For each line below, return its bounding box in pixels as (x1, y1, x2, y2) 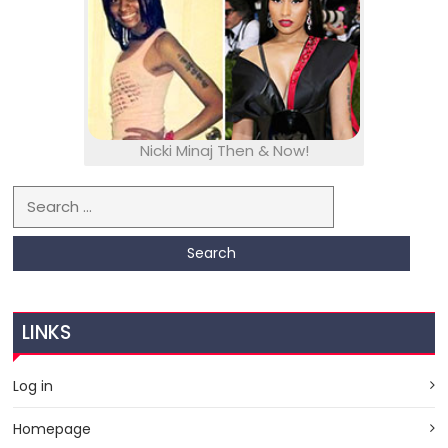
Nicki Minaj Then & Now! (139, 140, 309, 162)
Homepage (13, 418, 92, 439)
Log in (13, 375, 54, 396)
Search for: (13, 186, 94, 208)
